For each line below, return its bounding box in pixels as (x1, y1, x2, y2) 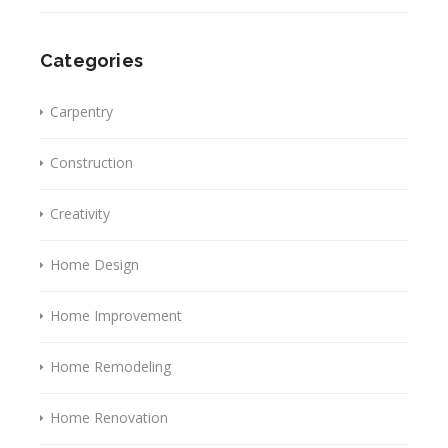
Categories (40, 49, 143, 71)
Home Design (50, 254, 139, 274)
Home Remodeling (50, 356, 171, 376)
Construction (50, 152, 133, 172)
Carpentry (50, 101, 113, 121)
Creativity (50, 203, 110, 223)
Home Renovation (50, 407, 168, 427)
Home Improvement (50, 305, 182, 325)
